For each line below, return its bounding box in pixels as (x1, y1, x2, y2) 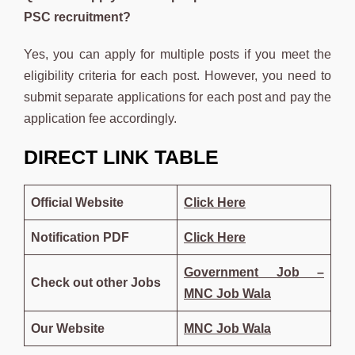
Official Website (31, 195, 124, 209)
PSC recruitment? (24, 10, 131, 24)
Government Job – (184, 265, 324, 279)
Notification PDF (31, 230, 129, 244)
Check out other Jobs (31, 275, 161, 289)
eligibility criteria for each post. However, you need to (24, 68, 331, 82)
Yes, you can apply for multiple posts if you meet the (24, 47, 331, 61)
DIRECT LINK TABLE (24, 145, 224, 168)
